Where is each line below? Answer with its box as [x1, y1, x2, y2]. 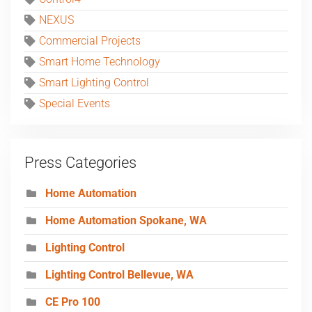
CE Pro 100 [45, 296, 100, 309]
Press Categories [24, 154, 136, 172]
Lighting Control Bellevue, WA [45, 269, 194, 282]
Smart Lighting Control [39, 77, 149, 90]
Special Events [39, 97, 110, 111]
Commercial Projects [39, 35, 141, 48]
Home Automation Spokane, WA [45, 214, 207, 228]
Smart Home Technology [39, 56, 160, 69]
